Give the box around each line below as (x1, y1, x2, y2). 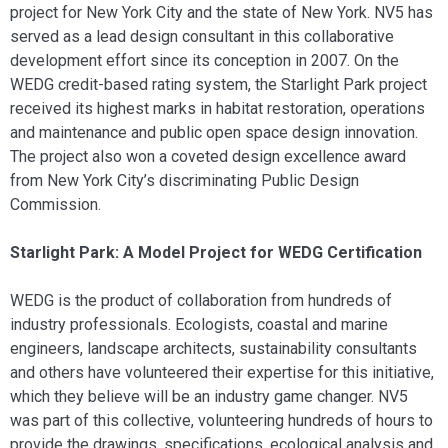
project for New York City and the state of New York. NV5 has (10, 2, 433, 22)
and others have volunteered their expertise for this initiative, (10, 362, 434, 382)
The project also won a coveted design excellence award (10, 146, 406, 166)
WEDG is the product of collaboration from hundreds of (10, 290, 392, 310)
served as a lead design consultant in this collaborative (10, 26, 394, 46)
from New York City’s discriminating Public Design (10, 170, 359, 190)
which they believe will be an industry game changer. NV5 (10, 386, 408, 406)
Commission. (10, 194, 101, 214)
